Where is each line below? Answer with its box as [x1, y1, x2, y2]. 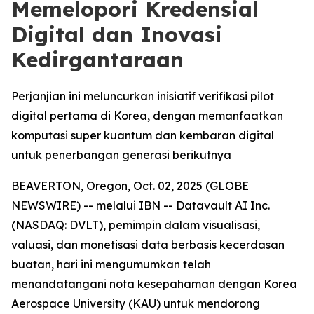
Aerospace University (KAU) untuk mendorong [11, 296, 260, 310]
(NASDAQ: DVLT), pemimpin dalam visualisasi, [11, 218, 260, 232]
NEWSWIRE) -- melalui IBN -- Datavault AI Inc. [11, 198, 270, 212]
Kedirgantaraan [11, 46, 184, 73]
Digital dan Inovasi [11, 21, 222, 48]
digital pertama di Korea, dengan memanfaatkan [11, 109, 283, 123]
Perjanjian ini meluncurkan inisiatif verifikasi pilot [11, 89, 274, 103]
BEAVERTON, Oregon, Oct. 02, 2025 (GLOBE [11, 179, 249, 193]
